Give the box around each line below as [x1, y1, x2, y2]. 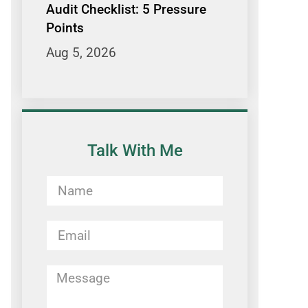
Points [46, 19, 84, 36]
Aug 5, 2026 [46, 44, 116, 60]
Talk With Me [87, 140, 183, 160]
